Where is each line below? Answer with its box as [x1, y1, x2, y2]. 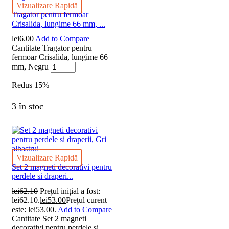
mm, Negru [12, 62, 49, 71]
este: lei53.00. [12, 205, 56, 214]
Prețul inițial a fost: [40, 187, 100, 196]
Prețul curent [66, 196, 107, 205]
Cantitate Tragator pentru [12, 43, 92, 52]
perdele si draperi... [12, 171, 73, 180]
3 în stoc [12, 101, 43, 111]
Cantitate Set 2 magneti [12, 214, 86, 223]
